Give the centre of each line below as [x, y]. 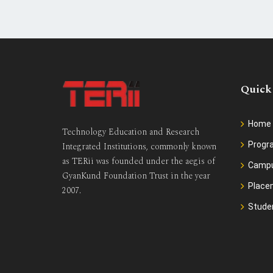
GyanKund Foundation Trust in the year [136, 175]
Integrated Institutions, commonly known [139, 146]
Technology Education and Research [131, 132]
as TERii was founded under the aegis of [139, 161]
